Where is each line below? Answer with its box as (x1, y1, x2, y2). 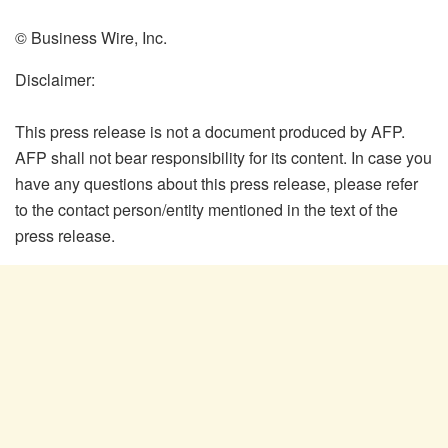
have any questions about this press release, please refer (15, 171, 418, 195)
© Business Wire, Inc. (15, 25, 167, 49)
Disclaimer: (15, 67, 95, 91)
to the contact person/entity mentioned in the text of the (15, 197, 398, 221)
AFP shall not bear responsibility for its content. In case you (15, 145, 432, 169)
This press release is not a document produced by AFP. (15, 119, 405, 143)
